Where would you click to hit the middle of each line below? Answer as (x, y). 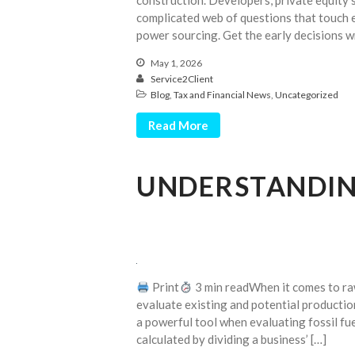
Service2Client (182, 79)
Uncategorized (307, 95)
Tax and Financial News (222, 95)
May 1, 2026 (176, 63)
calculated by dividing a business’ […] (231, 340)
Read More (178, 126)
